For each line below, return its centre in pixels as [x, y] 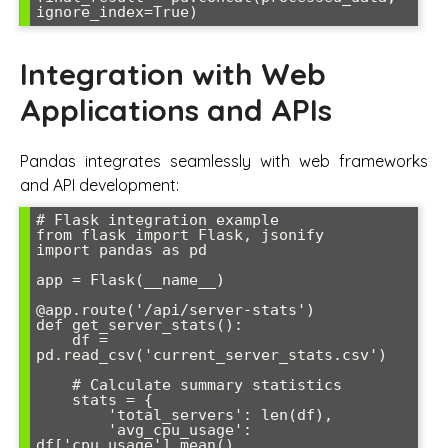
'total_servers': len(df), [72, 414]
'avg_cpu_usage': [72, 429]
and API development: [99, 184]
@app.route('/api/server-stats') [175, 309]
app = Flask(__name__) [130, 279]
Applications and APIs [176, 110]
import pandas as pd [121, 249]
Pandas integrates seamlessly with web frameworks [224, 160]
